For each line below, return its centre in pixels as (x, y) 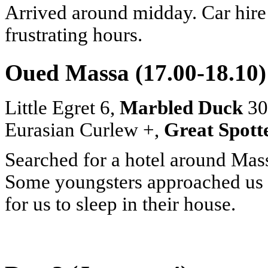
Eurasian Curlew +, (84, 130)
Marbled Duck (181, 108)
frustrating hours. (74, 35)
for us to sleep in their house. (120, 204)
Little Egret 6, (62, 108)
